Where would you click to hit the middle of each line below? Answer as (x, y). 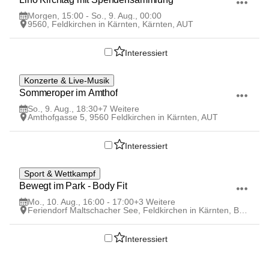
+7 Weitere (119, 109)
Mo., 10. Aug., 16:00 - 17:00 (81, 202)
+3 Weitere (155, 202)
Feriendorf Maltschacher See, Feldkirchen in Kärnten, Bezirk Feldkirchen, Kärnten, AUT (243, 210)
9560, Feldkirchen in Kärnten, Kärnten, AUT (110, 24)
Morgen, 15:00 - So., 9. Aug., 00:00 (95, 16)
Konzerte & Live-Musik (67, 80)
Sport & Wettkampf (60, 174)
